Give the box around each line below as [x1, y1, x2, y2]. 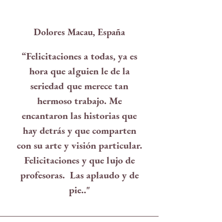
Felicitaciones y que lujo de [24, 154, 135, 166]
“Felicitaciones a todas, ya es [21, 50, 137, 62]
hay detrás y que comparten [22, 124, 136, 137]
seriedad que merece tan [30, 79, 128, 92]
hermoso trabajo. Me [37, 94, 122, 107]
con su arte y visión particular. [16, 139, 142, 152]
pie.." [68, 183, 90, 196]
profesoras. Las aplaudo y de [20, 168, 139, 181]
